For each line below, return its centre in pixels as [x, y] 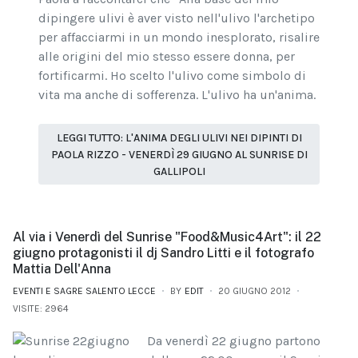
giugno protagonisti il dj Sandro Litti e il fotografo [163, 253]
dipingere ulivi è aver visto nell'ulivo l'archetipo [177, 18]
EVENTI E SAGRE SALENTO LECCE [84, 290]
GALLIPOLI [179, 171]
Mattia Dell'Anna [62, 268]
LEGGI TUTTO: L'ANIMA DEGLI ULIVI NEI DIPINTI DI [179, 137]
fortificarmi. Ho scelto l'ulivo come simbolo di [172, 76]
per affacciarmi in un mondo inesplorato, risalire [179, 38]
